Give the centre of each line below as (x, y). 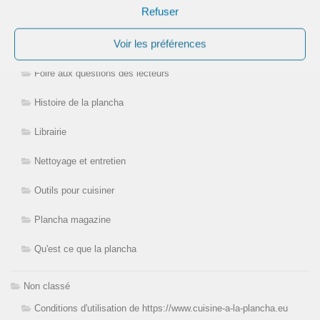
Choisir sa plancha (72, 15)
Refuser (160, 11)
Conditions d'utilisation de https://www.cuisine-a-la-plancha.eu (161, 309)
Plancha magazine (72, 220)
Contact (50, 44)
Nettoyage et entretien (80, 161)
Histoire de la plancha (79, 103)
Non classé (47, 286)
